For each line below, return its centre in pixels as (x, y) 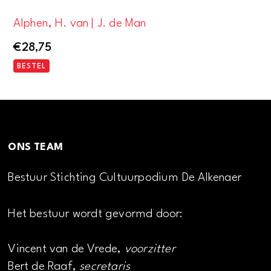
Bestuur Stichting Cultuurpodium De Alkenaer (125, 178)
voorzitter (150, 250)
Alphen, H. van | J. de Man (80, 24)
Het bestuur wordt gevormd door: (96, 214)
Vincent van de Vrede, (66, 250)
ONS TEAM (36, 147)
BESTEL (32, 66)
